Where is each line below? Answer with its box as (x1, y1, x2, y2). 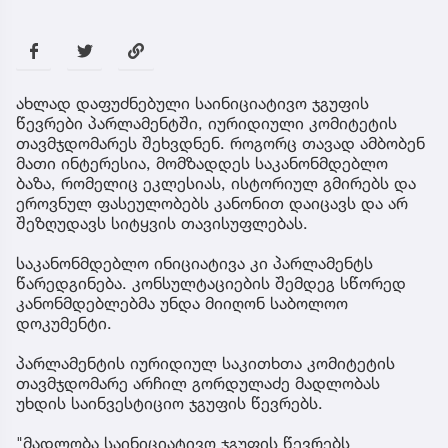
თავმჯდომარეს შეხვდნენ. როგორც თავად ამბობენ (16, 132, 425, 153)
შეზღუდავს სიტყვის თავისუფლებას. (16, 212, 308, 233)
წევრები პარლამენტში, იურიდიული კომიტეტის (16, 112, 397, 133)
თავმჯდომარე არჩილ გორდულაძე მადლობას (16, 372, 380, 393)
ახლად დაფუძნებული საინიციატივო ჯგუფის (16, 92, 369, 113)
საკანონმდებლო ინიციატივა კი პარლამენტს (16, 252, 373, 273)
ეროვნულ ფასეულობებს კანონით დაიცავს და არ (16, 192, 408, 213)
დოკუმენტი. (16, 312, 112, 333)
